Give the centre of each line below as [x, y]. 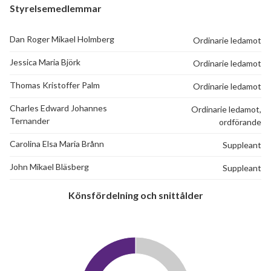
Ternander [30, 121]
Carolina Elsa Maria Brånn [57, 144]
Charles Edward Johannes [58, 108]
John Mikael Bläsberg [49, 167]
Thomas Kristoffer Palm [55, 85]
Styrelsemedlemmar [56, 8]
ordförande [240, 122]
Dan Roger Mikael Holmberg [62, 39]
